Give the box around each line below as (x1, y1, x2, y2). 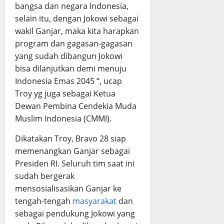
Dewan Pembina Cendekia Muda (15, 100, 136, 112)
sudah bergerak (15, 170, 74, 182)
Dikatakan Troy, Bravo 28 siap (15, 133, 126, 144)
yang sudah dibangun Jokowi (15, 50, 122, 62)
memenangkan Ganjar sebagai (15, 145, 130, 157)
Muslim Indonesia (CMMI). (15, 113, 111, 124)
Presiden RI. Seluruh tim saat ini (15, 158, 134, 169)
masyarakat (72, 195, 116, 207)
